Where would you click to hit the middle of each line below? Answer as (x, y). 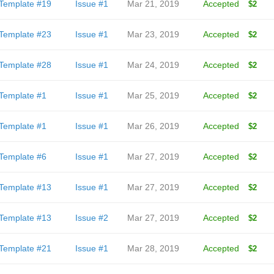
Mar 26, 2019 (153, 126)
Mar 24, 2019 (153, 65)
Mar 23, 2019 (153, 34)
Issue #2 (91, 218)
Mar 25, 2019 (153, 95)
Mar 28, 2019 (153, 248)
